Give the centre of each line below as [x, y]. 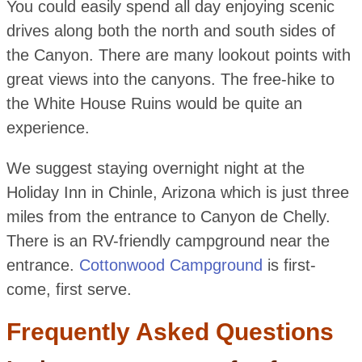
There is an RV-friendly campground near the [168, 241]
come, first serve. [69, 290]
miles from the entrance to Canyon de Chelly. [168, 217]
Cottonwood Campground [170, 265]
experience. [48, 128]
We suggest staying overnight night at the [155, 168]
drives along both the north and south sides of [170, 31]
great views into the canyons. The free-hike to [170, 80]
